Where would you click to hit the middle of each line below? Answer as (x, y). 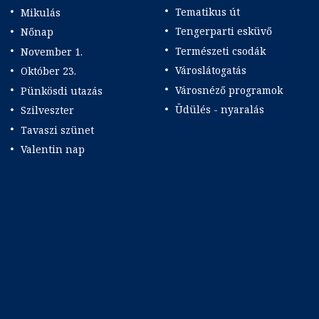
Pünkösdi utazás (62, 90)
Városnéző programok (229, 90)
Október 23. (48, 71)
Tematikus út (207, 11)
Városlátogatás (210, 70)
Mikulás (41, 12)
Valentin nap (53, 150)
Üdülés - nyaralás (219, 110)
